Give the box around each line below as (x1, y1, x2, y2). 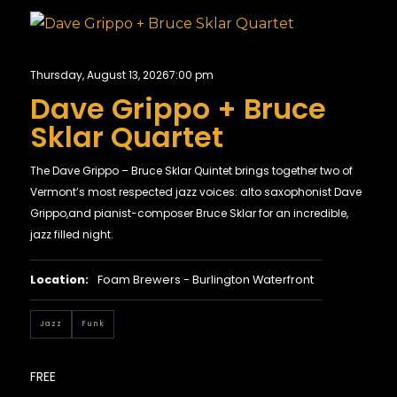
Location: (29, 271, 89, 287)
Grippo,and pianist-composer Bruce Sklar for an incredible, (29, 205, 348, 221)
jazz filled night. (29, 226, 113, 242)
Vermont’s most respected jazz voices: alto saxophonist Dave (29, 183, 362, 199)
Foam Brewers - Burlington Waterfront (97, 271, 314, 287)
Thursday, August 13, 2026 (29, 66, 169, 82)
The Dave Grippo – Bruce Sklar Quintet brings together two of (29, 162, 353, 178)
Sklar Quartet (29, 116, 223, 157)
